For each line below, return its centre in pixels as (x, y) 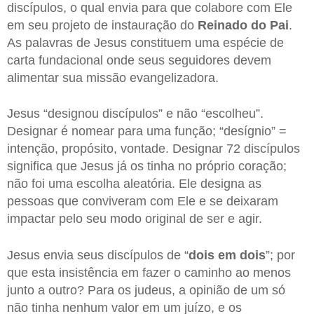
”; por (280, 255)
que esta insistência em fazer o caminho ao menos (149, 272)
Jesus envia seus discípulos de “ (98, 255)
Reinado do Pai (243, 25)
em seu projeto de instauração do (102, 25)
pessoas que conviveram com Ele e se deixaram (143, 202)
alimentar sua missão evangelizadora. (113, 77)
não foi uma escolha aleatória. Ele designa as (134, 184)
